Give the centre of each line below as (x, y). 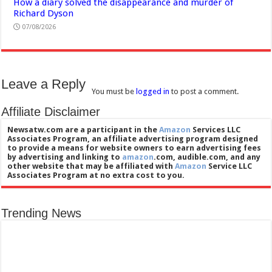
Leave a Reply (44, 84)
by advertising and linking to (65, 157)
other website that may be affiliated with (91, 166)
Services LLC (216, 130)
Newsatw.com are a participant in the (83, 130)
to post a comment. (204, 92)
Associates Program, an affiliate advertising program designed (133, 139)
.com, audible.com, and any (207, 157)
